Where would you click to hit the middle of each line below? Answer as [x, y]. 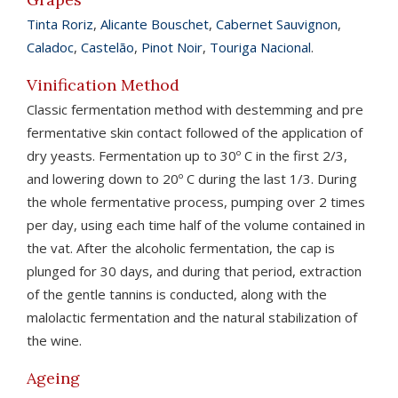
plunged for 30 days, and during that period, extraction [194, 271]
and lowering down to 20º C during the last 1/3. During [192, 178]
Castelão [107, 47]
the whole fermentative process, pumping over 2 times [196, 201]
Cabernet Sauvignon [277, 24]
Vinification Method [103, 84]
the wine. [54, 340]
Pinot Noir [172, 47]
